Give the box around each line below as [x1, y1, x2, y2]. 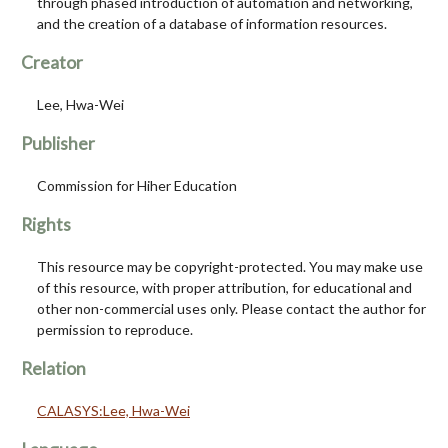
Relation [21, 358, 86, 379]
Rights [21, 214, 71, 235]
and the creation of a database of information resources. [37, 15, 387, 32]
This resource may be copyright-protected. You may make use [37, 258, 423, 275]
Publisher [21, 133, 95, 154]
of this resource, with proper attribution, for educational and [37, 279, 412, 296]
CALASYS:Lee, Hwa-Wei [37, 402, 190, 419]
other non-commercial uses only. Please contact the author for [37, 300, 426, 317]
